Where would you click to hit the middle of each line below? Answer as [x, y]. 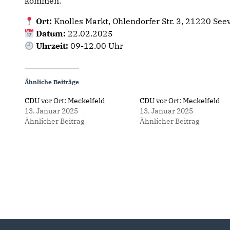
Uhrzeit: [52, 46]
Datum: [51, 33]
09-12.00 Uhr [96, 46]
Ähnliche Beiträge [52, 82]
